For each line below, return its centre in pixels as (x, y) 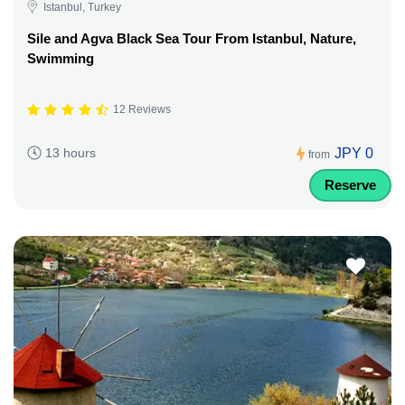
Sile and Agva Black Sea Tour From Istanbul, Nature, (192, 38)
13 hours (71, 153)
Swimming (61, 58)
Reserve (350, 184)
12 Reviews (142, 110)
